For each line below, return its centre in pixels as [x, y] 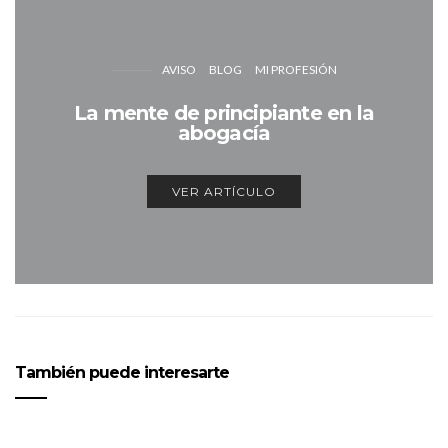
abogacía [224, 132]
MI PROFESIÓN [295, 69]
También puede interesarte [122, 372]
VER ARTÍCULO [224, 191]
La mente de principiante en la [224, 112]
